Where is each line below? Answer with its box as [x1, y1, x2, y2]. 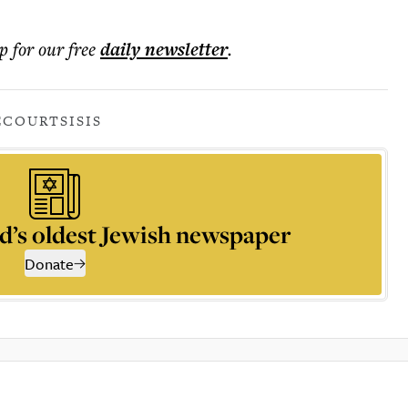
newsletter [140, 36, 228, 62]
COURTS [3, 111, 69, 130]
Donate [24, 252, 74, 275]
